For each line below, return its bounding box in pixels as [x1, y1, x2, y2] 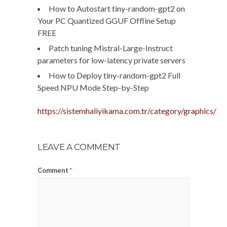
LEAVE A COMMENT [37, 142, 121, 153]
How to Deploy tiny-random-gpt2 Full [49, 70, 180, 81]
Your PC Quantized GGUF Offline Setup [37, 16, 176, 26]
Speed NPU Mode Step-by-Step [37, 83, 149, 93]
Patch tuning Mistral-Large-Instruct [49, 43, 173, 53]
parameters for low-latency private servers [37, 55, 185, 65]
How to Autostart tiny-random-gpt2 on [49, 4, 185, 14]
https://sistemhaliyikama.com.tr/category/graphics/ [37, 106, 216, 116]
